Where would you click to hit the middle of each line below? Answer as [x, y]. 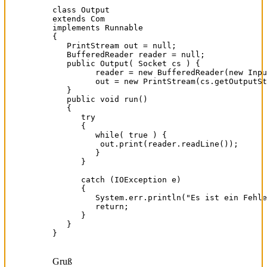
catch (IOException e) [117, 179]
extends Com [79, 18]
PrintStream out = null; [114, 45]
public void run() [100, 99]
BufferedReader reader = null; [129, 54]
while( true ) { [110, 135]
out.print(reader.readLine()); [145, 144]
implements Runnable [98, 27]
